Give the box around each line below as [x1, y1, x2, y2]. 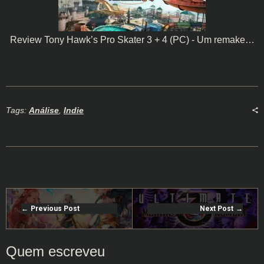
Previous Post [30, 204, 80, 213]
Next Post [200, 204, 234, 213]
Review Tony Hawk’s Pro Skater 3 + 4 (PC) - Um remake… [9, 35, 255, 45]
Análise [29, 105, 59, 115]
